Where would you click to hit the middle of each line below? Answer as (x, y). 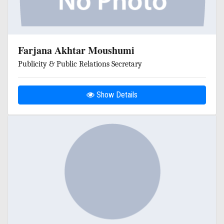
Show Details (116, 94)
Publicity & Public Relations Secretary (80, 64)
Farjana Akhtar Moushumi (76, 50)
